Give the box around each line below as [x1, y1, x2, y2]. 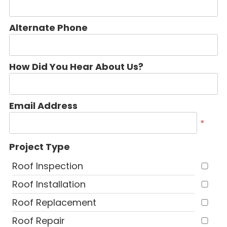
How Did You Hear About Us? [9, 60, 143, 73]
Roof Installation [12, 178, 86, 191]
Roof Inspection [12, 160, 83, 172]
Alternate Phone [9, 21, 88, 34]
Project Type [9, 140, 70, 153]
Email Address [9, 99, 78, 112]
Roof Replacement [12, 196, 96, 209]
